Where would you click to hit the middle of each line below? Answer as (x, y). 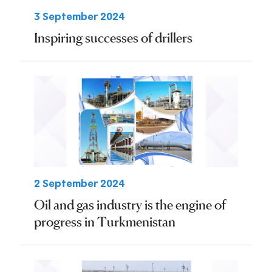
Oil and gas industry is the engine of (130, 205)
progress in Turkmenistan (105, 222)
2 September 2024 (80, 184)
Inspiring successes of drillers (113, 38)
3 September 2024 (80, 17)
